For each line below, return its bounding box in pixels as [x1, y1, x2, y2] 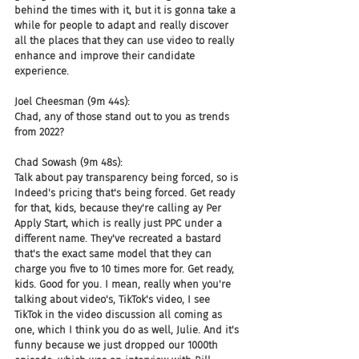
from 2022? [14, 126, 64, 138]
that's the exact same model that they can [14, 248, 215, 260]
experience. [14, 65, 69, 77]
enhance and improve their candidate [14, 50, 198, 62]
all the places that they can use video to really [14, 34, 237, 46]
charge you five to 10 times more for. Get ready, [14, 263, 237, 275]
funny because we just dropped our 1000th [14, 339, 221, 351]
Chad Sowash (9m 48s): [14, 156, 123, 168]
